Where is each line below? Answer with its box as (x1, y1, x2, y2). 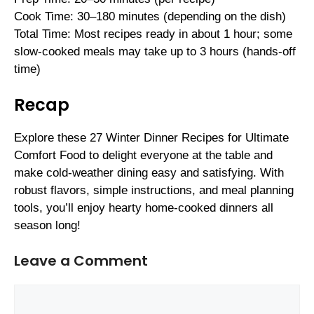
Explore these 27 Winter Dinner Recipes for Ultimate (14, 131, 289, 145)
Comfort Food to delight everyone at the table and (14, 149, 273, 163)
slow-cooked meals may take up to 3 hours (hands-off (14, 44, 296, 58)
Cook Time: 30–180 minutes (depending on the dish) (14, 9, 286, 23)
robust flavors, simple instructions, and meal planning (14, 184, 294, 198)
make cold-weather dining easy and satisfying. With (14, 166, 284, 180)
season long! (14, 219, 81, 233)
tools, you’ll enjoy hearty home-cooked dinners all (14, 201, 273, 215)
